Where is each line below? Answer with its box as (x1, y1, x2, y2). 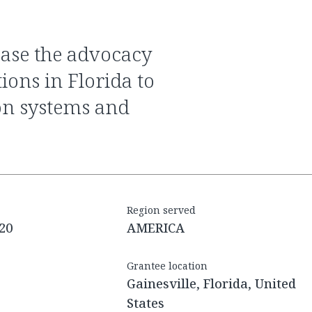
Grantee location (127, 259, 208, 273)
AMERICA (127, 219, 185, 237)
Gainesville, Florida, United (127, 275, 296, 292)
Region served (127, 203, 196, 217)
